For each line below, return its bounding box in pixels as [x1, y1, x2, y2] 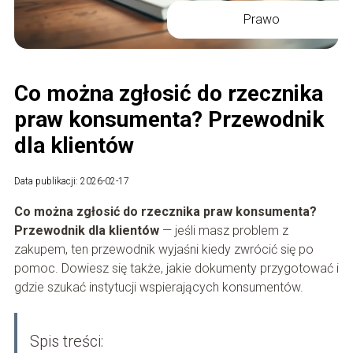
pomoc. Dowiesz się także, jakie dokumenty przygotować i [13, 261, 339, 277]
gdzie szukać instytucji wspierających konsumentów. [13, 280, 303, 295]
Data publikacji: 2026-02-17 [13, 176, 129, 188]
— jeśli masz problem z [158, 223, 288, 239]
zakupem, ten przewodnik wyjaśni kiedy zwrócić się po [13, 242, 314, 258]
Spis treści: [29, 332, 103, 351]
